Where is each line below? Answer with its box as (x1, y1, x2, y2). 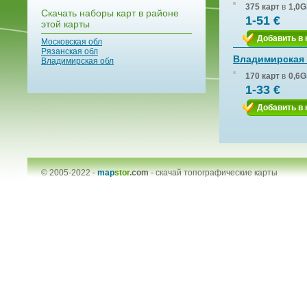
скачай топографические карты (156, 168, 278, 177)
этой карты (41, 19, 90, 29)
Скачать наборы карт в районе (41, 8, 179, 19)
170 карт (245, 71, 280, 81)
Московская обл (41, 37, 102, 47)
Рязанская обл (41, 47, 98, 56)
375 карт (245, 2, 280, 12)
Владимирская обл (41, 56, 114, 66)
